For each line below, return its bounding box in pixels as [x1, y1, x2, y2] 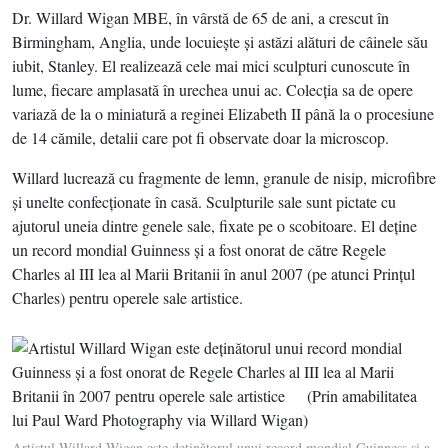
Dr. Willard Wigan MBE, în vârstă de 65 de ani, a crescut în [12, 7, 389, 28]
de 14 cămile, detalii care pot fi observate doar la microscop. [12, 127, 389, 148]
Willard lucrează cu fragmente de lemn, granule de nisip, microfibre [12, 167, 436, 188]
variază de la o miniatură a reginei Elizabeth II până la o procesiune [12, 103, 434, 124]
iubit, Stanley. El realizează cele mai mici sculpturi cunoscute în [12, 55, 410, 76]
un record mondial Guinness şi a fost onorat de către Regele [12, 239, 386, 260]
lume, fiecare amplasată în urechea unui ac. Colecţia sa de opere [12, 79, 413, 100]
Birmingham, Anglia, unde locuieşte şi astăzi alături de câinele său [12, 31, 428, 52]
